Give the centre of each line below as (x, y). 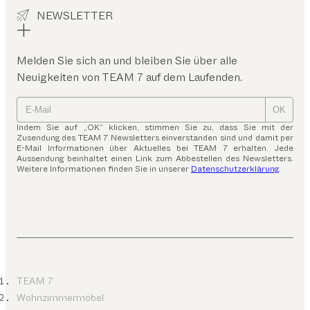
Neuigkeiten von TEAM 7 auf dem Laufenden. (129, 77)
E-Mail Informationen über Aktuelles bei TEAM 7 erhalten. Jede (155, 148)
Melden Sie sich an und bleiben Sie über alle (127, 60)
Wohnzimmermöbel (60, 297)
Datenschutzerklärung (235, 168)
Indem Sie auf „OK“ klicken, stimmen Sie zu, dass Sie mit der (155, 127)
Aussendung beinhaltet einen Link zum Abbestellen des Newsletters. (155, 158)
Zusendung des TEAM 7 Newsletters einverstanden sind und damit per (155, 137)
